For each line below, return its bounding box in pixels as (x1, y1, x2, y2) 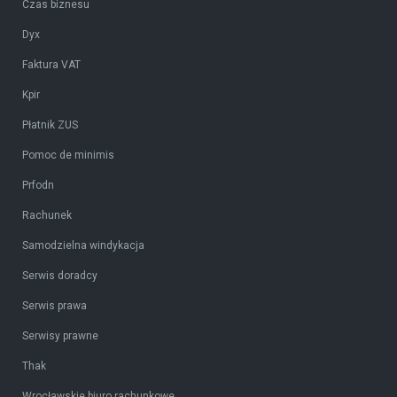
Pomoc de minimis (22, 149, 114, 162)
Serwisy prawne (22, 330, 98, 343)
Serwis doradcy (22, 269, 97, 283)
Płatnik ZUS (22, 119, 78, 132)
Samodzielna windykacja (22, 239, 144, 253)
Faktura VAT (22, 58, 81, 72)
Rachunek (22, 209, 72, 222)
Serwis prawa (22, 300, 87, 313)
